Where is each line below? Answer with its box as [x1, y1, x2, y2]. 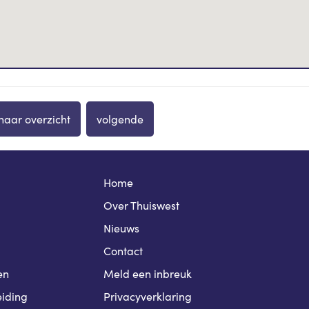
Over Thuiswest [103, 198, 180, 213]
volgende [97, 112, 144, 127]
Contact [103, 243, 143, 259]
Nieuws [103, 221, 140, 236]
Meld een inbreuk [103, 266, 192, 281]
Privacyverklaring [103, 289, 192, 304]
